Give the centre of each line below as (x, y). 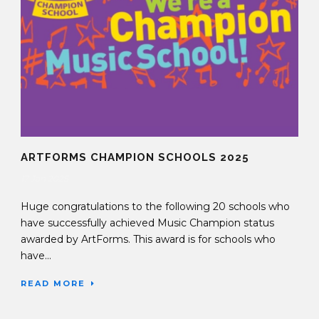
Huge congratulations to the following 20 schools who (155, 206)
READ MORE (53, 283)
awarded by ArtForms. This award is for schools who (148, 239)
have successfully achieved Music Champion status (147, 223)
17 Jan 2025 (45, 178)
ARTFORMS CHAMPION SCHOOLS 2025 (135, 157)
